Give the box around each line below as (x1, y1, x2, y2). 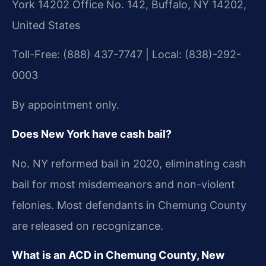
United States (12, 18, 80, 31)
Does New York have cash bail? (12, 128, 172, 141)
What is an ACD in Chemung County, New (12, 248, 224, 261)
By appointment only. (12, 98, 119, 111)
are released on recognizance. (12, 219, 163, 232)
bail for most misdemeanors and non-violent (12, 178, 235, 191)
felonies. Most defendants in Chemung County (12, 198, 246, 211)
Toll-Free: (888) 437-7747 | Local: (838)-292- (12, 48, 241, 61)
